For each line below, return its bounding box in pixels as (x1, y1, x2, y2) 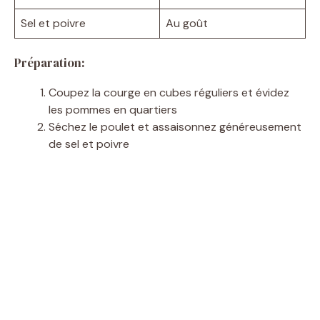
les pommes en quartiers (49, 101, 177, 117)
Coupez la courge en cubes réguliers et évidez (49, 84, 289, 100)
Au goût (166, 15, 208, 31)
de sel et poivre (49, 136, 129, 151)
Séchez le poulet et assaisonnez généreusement (49, 119, 301, 134)
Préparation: (14, 54, 85, 71)
